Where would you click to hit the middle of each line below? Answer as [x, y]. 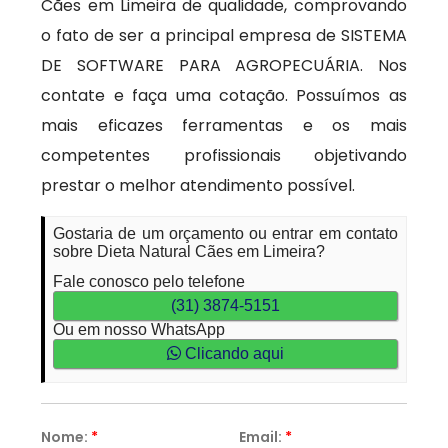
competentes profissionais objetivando [224, 155]
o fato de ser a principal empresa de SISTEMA [224, 35]
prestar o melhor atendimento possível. [198, 185]
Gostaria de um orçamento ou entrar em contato [225, 233]
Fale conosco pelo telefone [149, 281]
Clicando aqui [232, 353]
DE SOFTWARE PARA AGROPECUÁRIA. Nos [224, 65]
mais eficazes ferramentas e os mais [224, 125]
